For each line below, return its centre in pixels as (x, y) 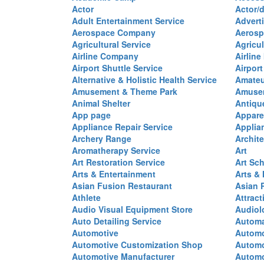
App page (91, 115)
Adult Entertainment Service (128, 21)
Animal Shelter (101, 103)
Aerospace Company (114, 32)
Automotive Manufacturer (123, 256)
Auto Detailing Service (117, 221)
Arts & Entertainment (114, 174)
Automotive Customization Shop (137, 245)
